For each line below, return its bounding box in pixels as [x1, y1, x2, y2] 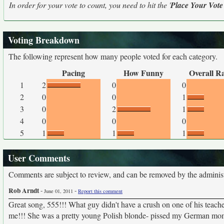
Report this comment [78, 187, 122, 194]
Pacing [62, 67, 85, 78]
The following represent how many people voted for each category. [8, 51, 217, 61]
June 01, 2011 [44, 187, 73, 194]
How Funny [123, 67, 163, 78]
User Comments [8, 151, 70, 164]
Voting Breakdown [8, 33, 79, 46]
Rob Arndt [8, 185, 39, 195]
